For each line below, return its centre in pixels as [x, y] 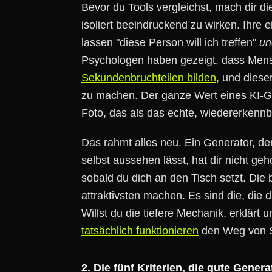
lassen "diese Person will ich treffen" [170, 42]
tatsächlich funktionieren [140, 231]
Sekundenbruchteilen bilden [149, 78]
